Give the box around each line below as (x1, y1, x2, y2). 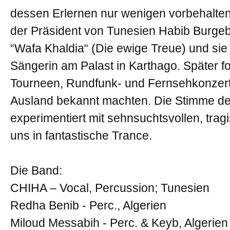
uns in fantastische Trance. (10, 129, 152, 142)
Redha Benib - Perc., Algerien (10, 199, 166, 212)
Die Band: (10, 164, 62, 177)
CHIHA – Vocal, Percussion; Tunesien (10, 181, 209, 195)
